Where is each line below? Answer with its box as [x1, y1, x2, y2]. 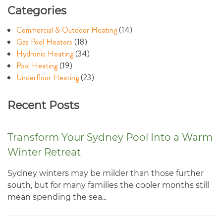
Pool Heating [16, 60, 57, 72]
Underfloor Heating [16, 72, 79, 84]
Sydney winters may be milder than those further [7, 168, 204, 178]
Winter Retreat [7, 146, 81, 158]
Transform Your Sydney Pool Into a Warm [7, 131, 213, 143]
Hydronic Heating [16, 48, 73, 60]
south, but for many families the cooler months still [7, 180, 209, 190]
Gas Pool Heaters [16, 36, 72, 48]
